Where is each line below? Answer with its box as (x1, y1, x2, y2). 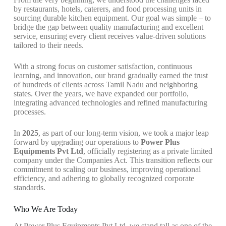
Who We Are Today (13, 205, 78, 214)
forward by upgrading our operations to (13, 138, 141, 147)
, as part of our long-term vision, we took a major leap (38, 129, 209, 138)
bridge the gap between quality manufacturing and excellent (13, 23, 203, 32)
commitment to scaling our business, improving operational (13, 165, 201, 174)
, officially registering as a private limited (83, 147, 212, 156)
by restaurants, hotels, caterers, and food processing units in (13, 5, 202, 14)
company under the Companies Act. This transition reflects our (13, 156, 212, 165)
